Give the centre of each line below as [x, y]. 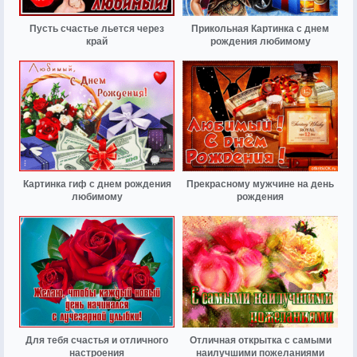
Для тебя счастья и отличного [97, 340]
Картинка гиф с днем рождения [97, 184]
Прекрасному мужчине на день [260, 184]
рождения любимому [260, 42]
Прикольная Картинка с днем [260, 29]
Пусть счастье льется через [97, 29]
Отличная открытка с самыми [260, 340]
